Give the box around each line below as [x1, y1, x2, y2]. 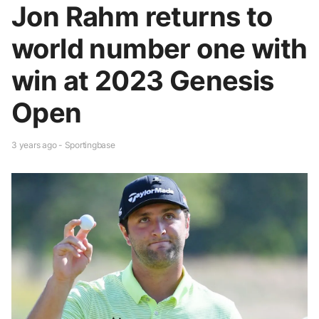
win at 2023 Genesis [11, 63, 274, 97]
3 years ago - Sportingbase [11, 139, 115, 150]
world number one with [11, 31, 308, 65]
